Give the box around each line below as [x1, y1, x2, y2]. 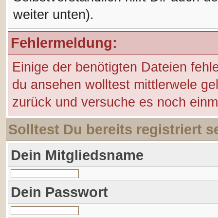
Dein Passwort [10, 184, 108, 200]
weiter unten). [13, 7, 94, 22]
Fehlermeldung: [10, 35, 117, 51]
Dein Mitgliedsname [10, 147, 144, 163]
